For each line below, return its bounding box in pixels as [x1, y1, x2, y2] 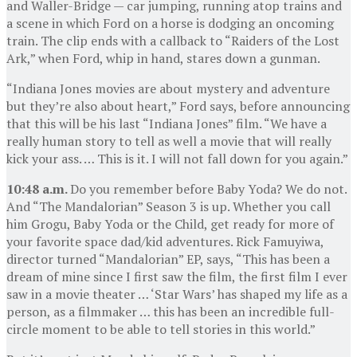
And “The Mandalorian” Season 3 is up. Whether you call [6, 197, 331, 215]
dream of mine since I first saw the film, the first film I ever [6, 267, 347, 285]
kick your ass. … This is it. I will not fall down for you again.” [6, 149, 348, 167]
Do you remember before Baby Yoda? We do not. [70, 179, 347, 198]
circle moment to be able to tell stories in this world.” [6, 320, 316, 338]
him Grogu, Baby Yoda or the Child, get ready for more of [6, 214, 334, 233]
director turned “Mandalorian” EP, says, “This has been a [6, 249, 330, 268]
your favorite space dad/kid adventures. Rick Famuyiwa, [6, 232, 324, 250]
